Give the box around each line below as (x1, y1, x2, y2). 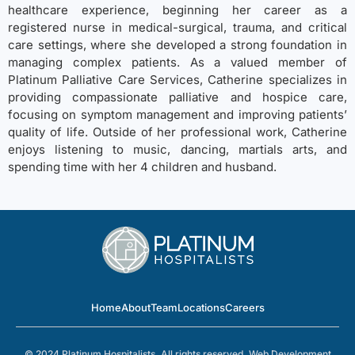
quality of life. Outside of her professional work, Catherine (8, 124, 347, 140)
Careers (224, 301, 265, 315)
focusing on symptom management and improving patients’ (8, 107, 347, 123)
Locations (177, 301, 225, 315)
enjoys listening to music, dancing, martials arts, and (8, 142, 347, 158)
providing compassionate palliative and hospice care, (8, 90, 347, 105)
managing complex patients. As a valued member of (8, 55, 347, 71)
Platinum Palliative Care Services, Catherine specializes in (8, 72, 347, 88)
